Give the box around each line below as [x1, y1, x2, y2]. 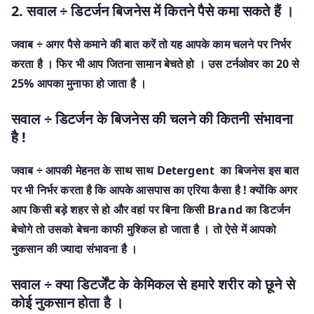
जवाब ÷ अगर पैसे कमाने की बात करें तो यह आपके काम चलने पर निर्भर [11, 36, 292, 52]
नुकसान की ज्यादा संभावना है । [11, 240, 138, 257]
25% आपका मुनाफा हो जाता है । [11, 75, 147, 91]
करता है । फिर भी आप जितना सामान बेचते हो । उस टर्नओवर [11, 55, 259, 71]
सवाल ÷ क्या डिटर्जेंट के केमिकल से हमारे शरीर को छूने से [11, 274, 295, 294]
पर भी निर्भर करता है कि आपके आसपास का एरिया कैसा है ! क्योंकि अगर [11, 182, 298, 198]
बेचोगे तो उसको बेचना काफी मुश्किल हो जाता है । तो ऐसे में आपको [11, 221, 277, 237]
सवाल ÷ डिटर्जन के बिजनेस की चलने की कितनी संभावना [11, 109, 294, 128]
